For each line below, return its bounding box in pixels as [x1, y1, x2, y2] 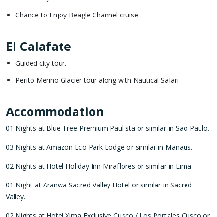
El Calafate [6, 37, 71, 54]
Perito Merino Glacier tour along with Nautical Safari [15, 75, 179, 85]
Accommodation [6, 103, 104, 120]
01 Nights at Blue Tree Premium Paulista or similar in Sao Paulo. [6, 123, 210, 133]
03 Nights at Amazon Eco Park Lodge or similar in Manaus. [6, 142, 192, 152]
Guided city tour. [15, 58, 66, 68]
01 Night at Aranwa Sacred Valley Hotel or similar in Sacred [6, 180, 192, 189]
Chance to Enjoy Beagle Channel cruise [15, 10, 138, 19]
